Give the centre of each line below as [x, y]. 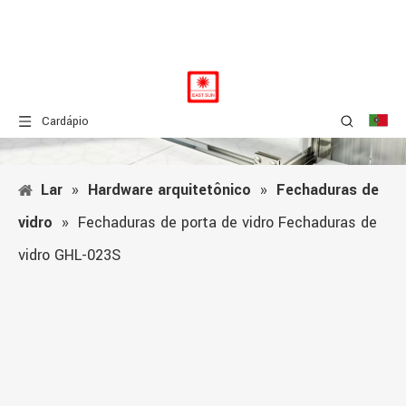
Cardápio [65, 121]
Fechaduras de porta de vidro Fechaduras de [227, 222]
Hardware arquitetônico [169, 190]
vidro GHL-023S [69, 255]
